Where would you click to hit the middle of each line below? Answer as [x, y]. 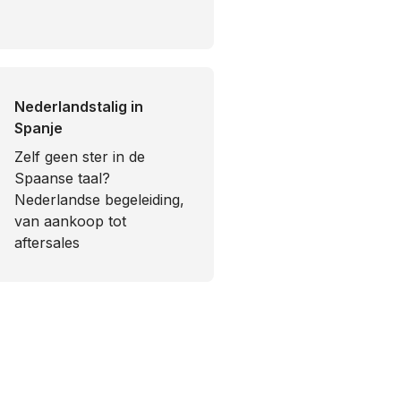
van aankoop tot [70, 221]
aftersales [47, 243]
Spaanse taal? [62, 178]
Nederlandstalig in [79, 107]
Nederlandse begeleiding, [99, 200]
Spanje [38, 128]
